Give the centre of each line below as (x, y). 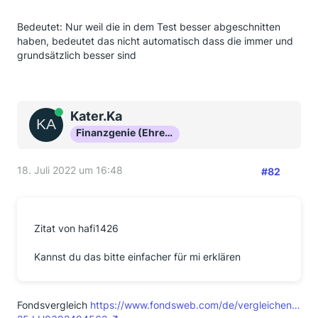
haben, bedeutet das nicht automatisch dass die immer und (155, 41)
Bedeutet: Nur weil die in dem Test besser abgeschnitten (149, 27)
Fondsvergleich (54, 305)
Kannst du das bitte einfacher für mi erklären (137, 257)
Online (59, 113)
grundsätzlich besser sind (77, 55)
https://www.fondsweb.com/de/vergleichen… (195, 305)
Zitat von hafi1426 (76, 228)
